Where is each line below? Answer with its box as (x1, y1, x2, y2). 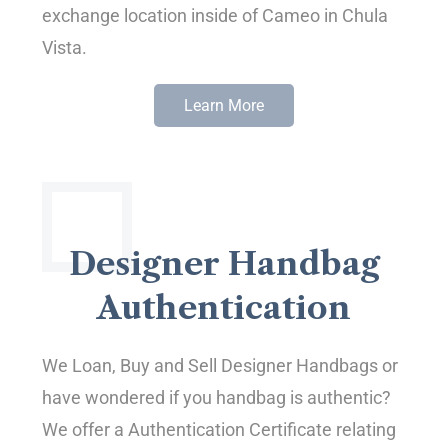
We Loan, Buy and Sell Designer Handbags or (42, 355, 399, 377)
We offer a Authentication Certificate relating (42, 419, 397, 441)
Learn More (184, 95, 264, 115)
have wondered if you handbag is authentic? (42, 387, 392, 409)
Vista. (42, 37, 88, 59)
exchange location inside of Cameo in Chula (42, 5, 389, 27)
